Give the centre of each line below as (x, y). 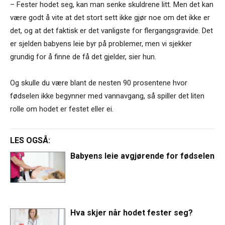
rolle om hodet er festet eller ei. (62, 109)
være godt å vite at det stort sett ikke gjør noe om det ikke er (110, 17)
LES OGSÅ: (30, 140)
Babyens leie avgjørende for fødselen (143, 156)
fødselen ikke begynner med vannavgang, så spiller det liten (107, 96)
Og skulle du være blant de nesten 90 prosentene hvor (99, 83)
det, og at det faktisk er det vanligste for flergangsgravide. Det (111, 30)
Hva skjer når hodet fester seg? (132, 213)
